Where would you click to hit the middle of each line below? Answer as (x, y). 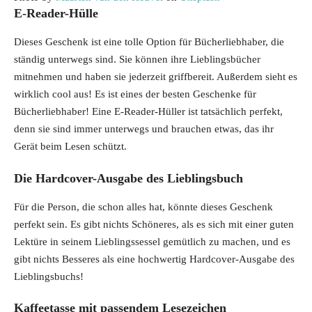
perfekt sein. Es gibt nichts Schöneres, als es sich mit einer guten (154, 224)
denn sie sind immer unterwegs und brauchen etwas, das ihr (144, 129)
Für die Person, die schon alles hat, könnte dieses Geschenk (143, 206)
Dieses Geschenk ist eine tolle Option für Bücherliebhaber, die (149, 42)
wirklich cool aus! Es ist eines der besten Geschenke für (135, 94)
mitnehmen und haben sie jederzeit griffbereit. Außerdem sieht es (156, 77)
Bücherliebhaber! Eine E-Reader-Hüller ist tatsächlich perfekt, (148, 112)
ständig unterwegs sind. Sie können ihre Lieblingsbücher (137, 60)
